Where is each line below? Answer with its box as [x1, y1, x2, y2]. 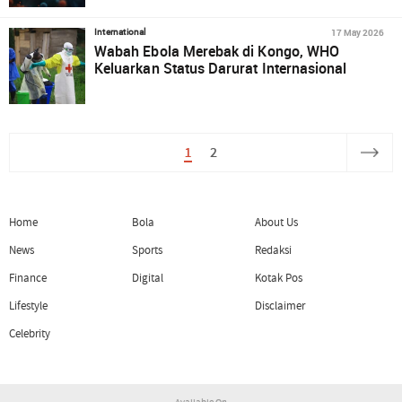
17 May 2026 [330, 26, 384, 39]
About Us [254, 214, 299, 231]
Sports [131, 241, 163, 258]
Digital [131, 269, 164, 286]
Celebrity [9, 326, 51, 343]
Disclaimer [254, 298, 306, 315]
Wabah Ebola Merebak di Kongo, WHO [94, 41, 340, 61]
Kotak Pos [254, 269, 303, 286]
